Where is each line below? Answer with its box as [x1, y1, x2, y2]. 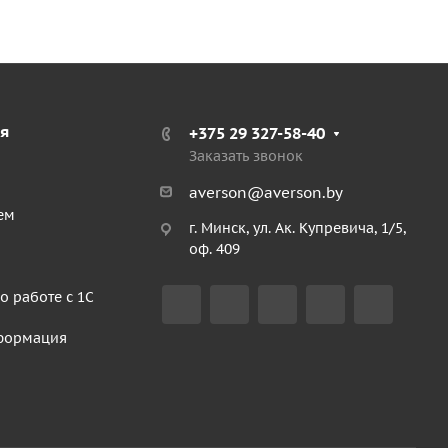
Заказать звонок [189, 147, 303, 165]
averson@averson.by [189, 183, 343, 202]
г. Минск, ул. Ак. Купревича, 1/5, [189, 219, 406, 237]
